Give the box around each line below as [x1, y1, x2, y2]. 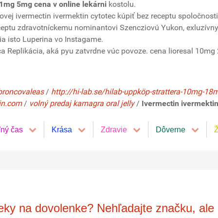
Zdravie [101, 125, 127, 134]
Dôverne [156, 125, 185, 134]
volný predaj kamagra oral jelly [29, 99, 134, 108]
